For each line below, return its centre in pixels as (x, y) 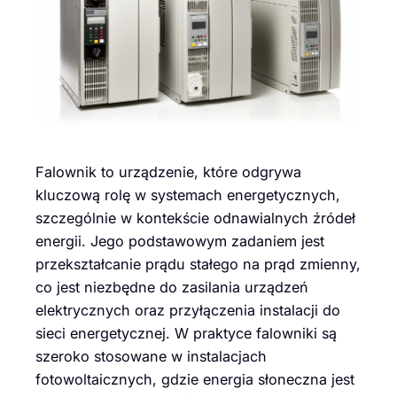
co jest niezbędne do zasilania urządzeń (172, 288)
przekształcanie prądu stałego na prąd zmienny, (198, 265)
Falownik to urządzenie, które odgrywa (168, 172)
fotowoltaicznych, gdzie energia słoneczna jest (195, 380)
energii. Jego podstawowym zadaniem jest (180, 241)
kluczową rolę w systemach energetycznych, (188, 195)
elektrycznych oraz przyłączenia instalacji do (188, 311)
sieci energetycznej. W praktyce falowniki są (186, 334)
